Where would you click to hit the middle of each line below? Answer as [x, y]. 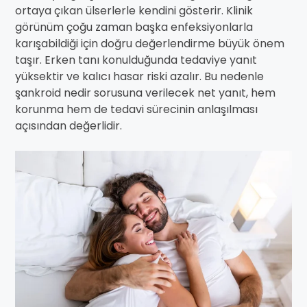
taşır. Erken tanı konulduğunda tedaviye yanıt [136, 60]
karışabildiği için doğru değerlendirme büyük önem [150, 44]
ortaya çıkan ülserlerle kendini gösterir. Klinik [134, 11]
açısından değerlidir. [69, 126]
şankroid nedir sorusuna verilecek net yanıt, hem [145, 93]
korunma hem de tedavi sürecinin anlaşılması [136, 109]
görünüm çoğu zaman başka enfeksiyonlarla [134, 27]
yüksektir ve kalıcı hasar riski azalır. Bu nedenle [139, 76]
